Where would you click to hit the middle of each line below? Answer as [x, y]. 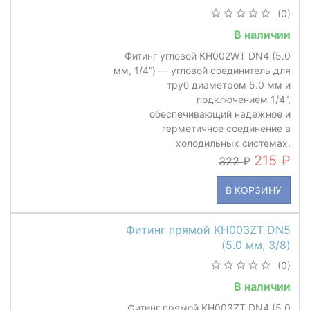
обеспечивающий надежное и [220, 113]
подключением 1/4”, [244, 99]
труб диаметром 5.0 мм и [229, 84]
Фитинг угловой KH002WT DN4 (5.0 [208, 55]
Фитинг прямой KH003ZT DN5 [208, 229]
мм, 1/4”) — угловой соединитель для [202, 70]
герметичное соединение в [226, 128]
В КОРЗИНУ [254, 190]
